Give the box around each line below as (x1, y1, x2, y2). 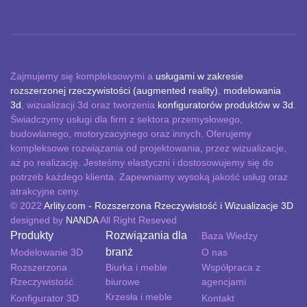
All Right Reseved (100, 214, 177, 225)
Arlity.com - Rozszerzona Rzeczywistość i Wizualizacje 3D (44, 199, 293, 211)
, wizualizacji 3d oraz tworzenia (21, 99, 158, 110)
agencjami (201, 275, 246, 287)
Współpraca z (201, 261, 260, 273)
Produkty (10, 229, 53, 241)
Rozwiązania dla (106, 229, 188, 241)
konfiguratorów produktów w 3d (158, 99, 293, 110)
